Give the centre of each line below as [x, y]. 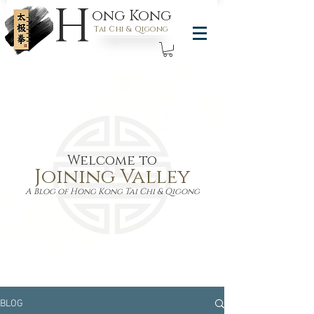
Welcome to [112, 161]
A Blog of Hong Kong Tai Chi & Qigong [112, 191]
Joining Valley [112, 177]
